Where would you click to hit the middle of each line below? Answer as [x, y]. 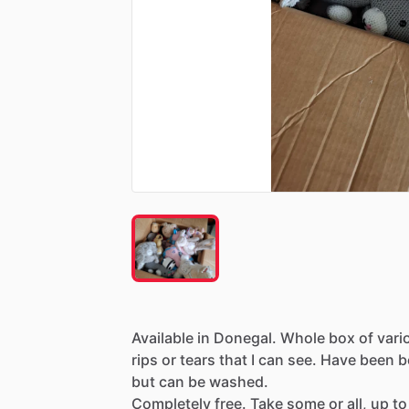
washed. [239, 381]
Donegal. [245, 337]
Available [163, 337]
